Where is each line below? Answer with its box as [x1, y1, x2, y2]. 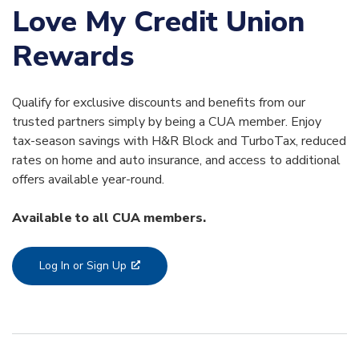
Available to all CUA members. [12, 208, 206, 227]
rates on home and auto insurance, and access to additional [12, 151, 341, 169]
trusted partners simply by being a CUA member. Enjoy [12, 112, 321, 131]
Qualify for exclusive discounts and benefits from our [12, 93, 305, 111]
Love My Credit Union [12, 2, 305, 42]
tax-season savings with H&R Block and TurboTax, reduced [12, 131, 346, 150]
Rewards [12, 36, 134, 76]
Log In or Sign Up [39, 257, 127, 273]
